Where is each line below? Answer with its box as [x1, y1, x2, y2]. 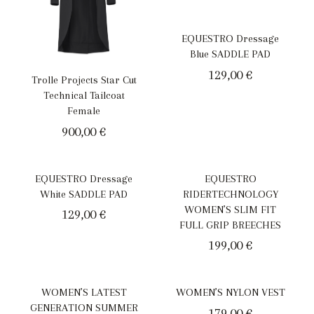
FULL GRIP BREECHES [179, 218, 281, 231]
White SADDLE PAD [40, 187, 128, 200]
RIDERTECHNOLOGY [182, 187, 278, 200]
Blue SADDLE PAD [190, 48, 271, 61]
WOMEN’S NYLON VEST [175, 286, 285, 299]
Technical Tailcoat [43, 89, 125, 102]
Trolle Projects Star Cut [31, 74, 137, 87]
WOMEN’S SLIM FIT [184, 203, 276, 216]
